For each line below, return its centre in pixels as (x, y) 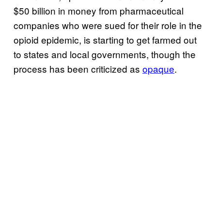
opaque (158, 68)
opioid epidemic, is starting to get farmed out (105, 39)
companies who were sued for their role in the (108, 25)
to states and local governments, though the (105, 54)
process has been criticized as (78, 68)
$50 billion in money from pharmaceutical (99, 10)
